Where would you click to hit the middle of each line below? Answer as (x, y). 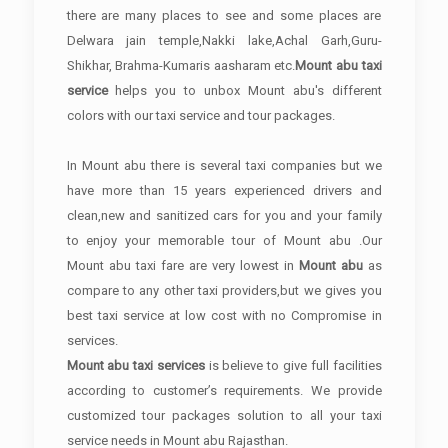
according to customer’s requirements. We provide (224, 390)
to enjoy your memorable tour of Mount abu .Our (224, 240)
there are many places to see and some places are (224, 15)
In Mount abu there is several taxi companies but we (224, 165)
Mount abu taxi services (137, 365)
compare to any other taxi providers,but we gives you (224, 290)
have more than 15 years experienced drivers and (224, 190)
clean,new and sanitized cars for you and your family (224, 215)
